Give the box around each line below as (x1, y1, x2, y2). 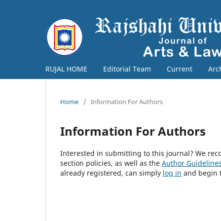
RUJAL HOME (45, 64, 87, 74)
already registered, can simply (60, 168, 163, 178)
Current (167, 64, 192, 74)
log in (163, 168, 182, 178)
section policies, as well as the (60, 158, 162, 168)
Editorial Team (103, 64, 151, 74)
